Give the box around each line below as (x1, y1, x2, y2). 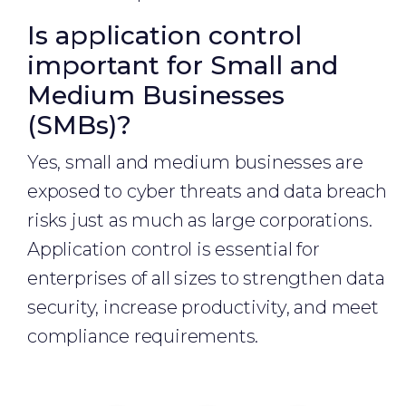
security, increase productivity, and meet (27, 296, 379, 318)
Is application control (27, 20, 302, 51)
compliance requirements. (27, 325, 259, 347)
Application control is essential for (27, 238, 320, 260)
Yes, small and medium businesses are (27, 151, 363, 173)
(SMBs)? (27, 110, 131, 140)
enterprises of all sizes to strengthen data (27, 267, 385, 289)
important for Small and (27, 50, 338, 81)
